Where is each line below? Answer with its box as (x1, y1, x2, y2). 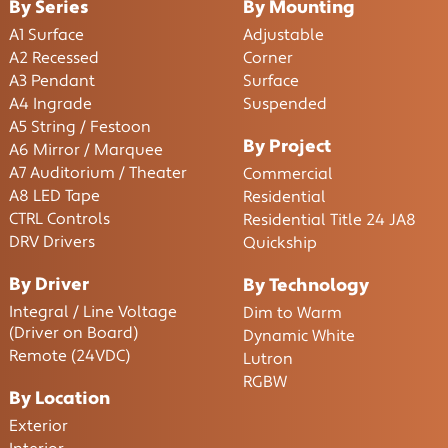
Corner (243, 48, 294, 68)
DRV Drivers (8, 232, 95, 252)
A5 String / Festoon (8, 117, 151, 137)
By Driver (8, 273, 89, 296)
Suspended (243, 94, 328, 114)
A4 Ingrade (8, 94, 92, 114)
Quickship (243, 233, 318, 253)
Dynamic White (243, 326, 356, 346)
